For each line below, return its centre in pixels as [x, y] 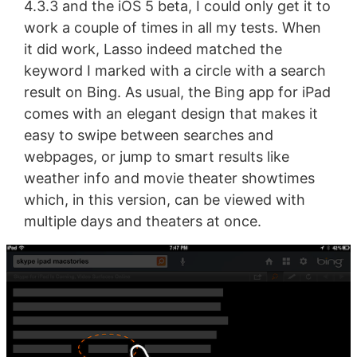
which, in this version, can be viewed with [164, 199]
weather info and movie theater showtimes [169, 178]
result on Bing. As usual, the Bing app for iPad [177, 92]
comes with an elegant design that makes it [171, 113]
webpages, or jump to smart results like [156, 156]
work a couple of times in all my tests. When [172, 27]
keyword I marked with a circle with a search [175, 70]
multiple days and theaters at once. [142, 221]
